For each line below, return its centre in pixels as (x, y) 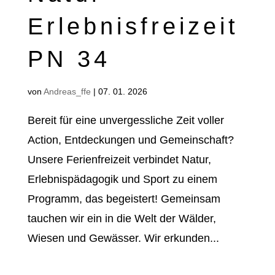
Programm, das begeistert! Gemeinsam (124, 199)
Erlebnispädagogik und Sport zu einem (122, 179)
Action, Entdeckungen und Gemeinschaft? (130, 140)
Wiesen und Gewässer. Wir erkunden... (123, 238)
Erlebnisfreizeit (133, 26)
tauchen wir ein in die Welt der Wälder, (122, 219)
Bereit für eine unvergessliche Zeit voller (126, 120)
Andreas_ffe (67, 91)
